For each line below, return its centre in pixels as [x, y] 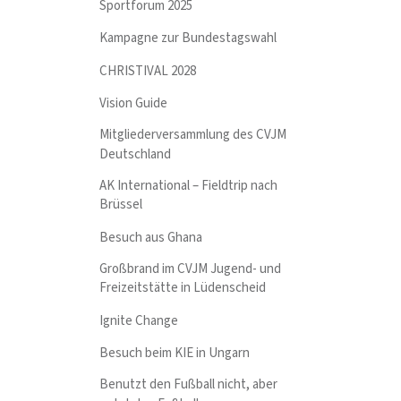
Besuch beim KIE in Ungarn [175, 354]
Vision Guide [134, 104]
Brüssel [121, 205]
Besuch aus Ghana [151, 237]
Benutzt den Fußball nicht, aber [189, 385]
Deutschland [136, 154]
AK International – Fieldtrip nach [189, 185]
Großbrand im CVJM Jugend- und [191, 269]
